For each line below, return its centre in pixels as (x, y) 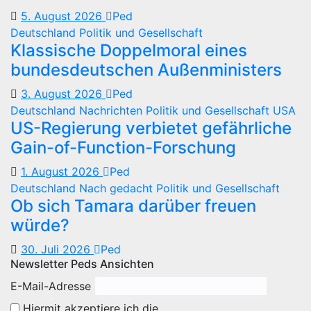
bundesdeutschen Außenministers (146, 70)
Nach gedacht (118, 188)
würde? (40, 226)
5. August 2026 (63, 16)
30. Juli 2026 (57, 250)
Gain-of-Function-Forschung (123, 148)
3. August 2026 (63, 94)
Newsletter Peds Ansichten (82, 264)
